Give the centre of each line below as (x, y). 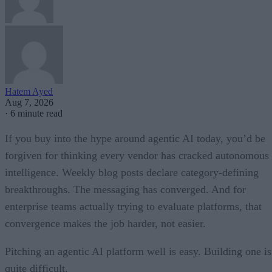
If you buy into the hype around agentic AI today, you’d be (135, 139)
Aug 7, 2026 (29, 103)
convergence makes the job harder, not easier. (105, 224)
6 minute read (36, 114)
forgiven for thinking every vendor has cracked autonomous (137, 156)
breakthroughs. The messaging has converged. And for (125, 190)
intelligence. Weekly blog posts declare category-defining (132, 173)
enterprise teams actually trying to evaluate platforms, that (133, 207)
